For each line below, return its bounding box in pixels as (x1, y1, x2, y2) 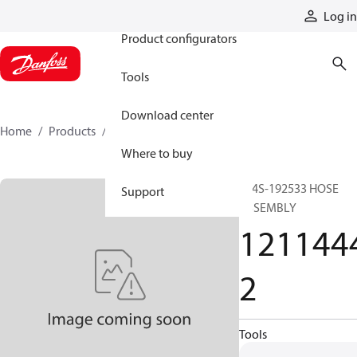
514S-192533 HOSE (239, 180, 339, 196)
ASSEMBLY (239, 199, 296, 215)
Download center (121, 107, 214, 123)
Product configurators (121, 30, 237, 46)
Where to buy (121, 145, 193, 161)
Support (121, 183, 164, 199)
